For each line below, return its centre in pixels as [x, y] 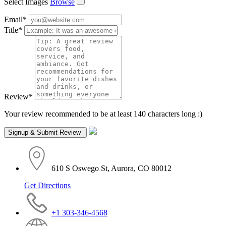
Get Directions [47, 185]
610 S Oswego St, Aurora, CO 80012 [111, 168]
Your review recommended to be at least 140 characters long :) [103, 114]
